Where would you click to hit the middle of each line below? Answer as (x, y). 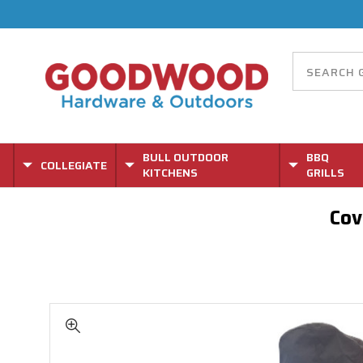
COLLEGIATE (74, 165)
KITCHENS (170, 173)
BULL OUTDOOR (186, 157)
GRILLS (325, 173)
